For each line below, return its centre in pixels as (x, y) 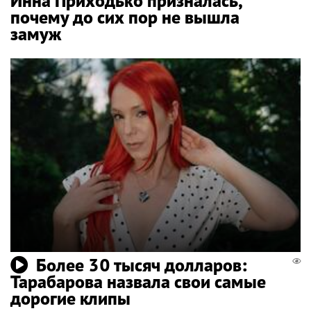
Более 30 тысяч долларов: (142, 264)
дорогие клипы (70, 298)
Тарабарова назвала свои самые (138, 281)
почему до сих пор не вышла (125, 17)
